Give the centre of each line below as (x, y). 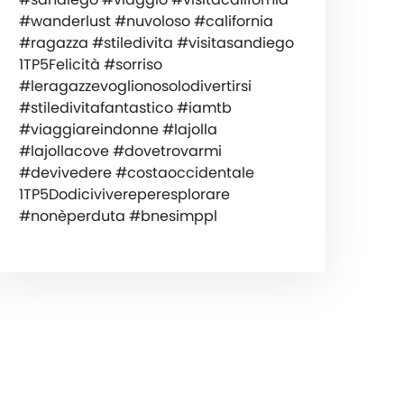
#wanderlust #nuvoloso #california (146, 21)
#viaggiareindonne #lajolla (118, 129)
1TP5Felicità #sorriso (90, 64)
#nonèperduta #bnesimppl (118, 216)
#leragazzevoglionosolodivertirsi (135, 86)
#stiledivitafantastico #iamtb (125, 107)
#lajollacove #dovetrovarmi (120, 151)
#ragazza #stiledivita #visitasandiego (156, 42)
